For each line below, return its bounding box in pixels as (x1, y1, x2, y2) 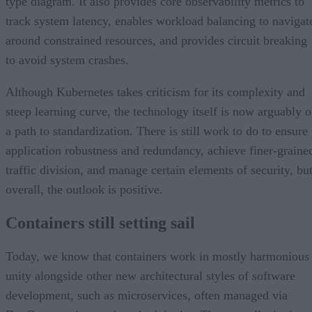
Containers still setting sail (6, 214, 195, 233)
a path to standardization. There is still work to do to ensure (6, 124, 308, 139)
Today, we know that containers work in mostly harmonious (6, 249, 309, 263)
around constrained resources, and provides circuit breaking (6, 33, 307, 48)
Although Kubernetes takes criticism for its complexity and (6, 85, 305, 100)
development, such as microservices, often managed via (6, 288, 288, 302)
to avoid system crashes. (6, 53, 129, 68)
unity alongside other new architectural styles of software (6, 268, 295, 283)
